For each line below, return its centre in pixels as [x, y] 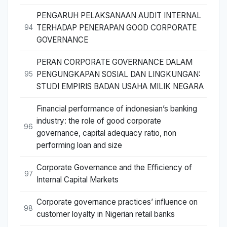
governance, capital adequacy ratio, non [106, 133]
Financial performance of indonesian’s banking [117, 108]
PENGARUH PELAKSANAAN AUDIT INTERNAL [119, 15]
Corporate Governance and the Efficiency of [114, 168]
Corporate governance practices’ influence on [117, 202]
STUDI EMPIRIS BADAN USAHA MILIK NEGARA [120, 86]
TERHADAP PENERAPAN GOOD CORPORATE [117, 27]
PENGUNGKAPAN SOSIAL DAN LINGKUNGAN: [119, 74]
